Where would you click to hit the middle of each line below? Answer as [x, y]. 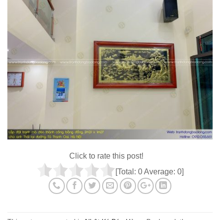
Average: [160, 171]
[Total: [126, 171]
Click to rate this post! [106, 156]
